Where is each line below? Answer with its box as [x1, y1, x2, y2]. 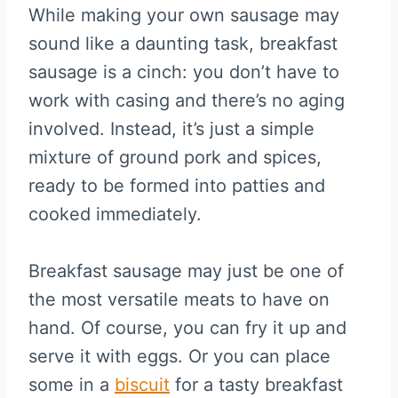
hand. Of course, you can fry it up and [28, 316, 346, 338]
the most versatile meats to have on [28, 288, 330, 310]
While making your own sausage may [28, 4, 339, 26]
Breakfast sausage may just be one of [28, 259, 344, 282]
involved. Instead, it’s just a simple [28, 117, 314, 139]
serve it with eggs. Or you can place [28, 345, 330, 367]
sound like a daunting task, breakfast [28, 32, 338, 54]
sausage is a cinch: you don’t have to [28, 60, 339, 83]
